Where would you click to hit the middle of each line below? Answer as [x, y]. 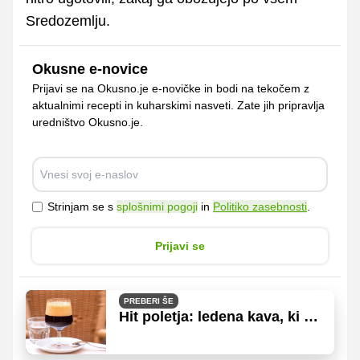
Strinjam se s [82, 206]
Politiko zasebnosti [260, 206]
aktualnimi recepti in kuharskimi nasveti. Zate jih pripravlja [178, 105]
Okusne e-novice [90, 69]
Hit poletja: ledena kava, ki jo [218, 316]
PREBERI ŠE [149, 301]
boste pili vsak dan [184, 333]
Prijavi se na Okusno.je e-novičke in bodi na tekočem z [171, 88]
